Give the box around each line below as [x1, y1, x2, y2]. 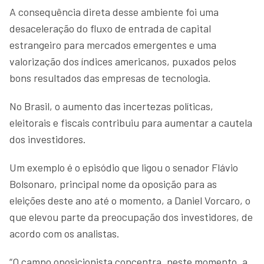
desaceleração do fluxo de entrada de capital [9, 21, 211, 35]
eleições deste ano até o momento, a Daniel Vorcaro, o [9, 193, 250, 207]
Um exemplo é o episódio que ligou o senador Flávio [9, 160, 238, 174]
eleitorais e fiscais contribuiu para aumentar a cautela [9, 115, 252, 129]
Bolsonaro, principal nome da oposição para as [9, 177, 217, 190]
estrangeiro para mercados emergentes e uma [9, 38, 216, 51]
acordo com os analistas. [9, 226, 120, 240]
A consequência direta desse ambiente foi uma [9, 5, 219, 18]
